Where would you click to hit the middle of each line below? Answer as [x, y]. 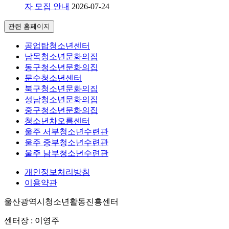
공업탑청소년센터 [57, 46]
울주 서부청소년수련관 [66, 132]
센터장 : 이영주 [32, 221]
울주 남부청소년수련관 [66, 153]
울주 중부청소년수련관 [66, 143]
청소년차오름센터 [57, 121]
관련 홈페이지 [29, 27]
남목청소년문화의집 [61, 57]
